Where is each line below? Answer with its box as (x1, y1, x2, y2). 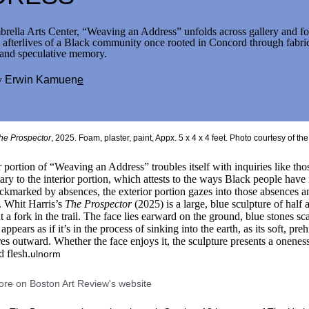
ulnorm (30, 248, 61, 259)
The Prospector (65, 198, 132, 210)
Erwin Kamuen (5, 74, 77, 86)
